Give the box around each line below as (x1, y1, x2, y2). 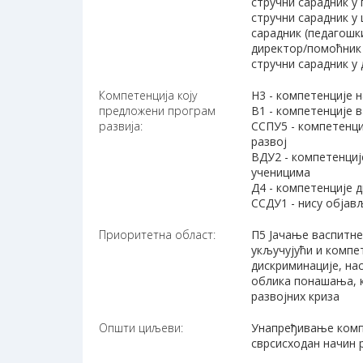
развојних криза (251, 288, 340, 305)
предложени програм (99, 103, 216, 119)
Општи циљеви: (99, 320, 183, 336)
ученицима (251, 164, 311, 181)
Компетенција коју (99, 88, 197, 104)
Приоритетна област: (99, 227, 216, 243)
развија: (99, 118, 143, 135)
